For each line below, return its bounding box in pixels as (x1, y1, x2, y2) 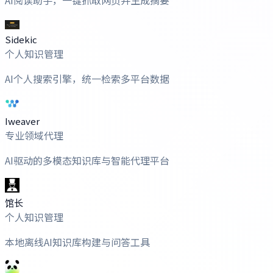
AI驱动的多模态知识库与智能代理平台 (5, 152, 169, 168)
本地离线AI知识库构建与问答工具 (5, 234, 150, 249)
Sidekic (5, 32, 37, 46)
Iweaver (5, 114, 40, 127)
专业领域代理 (5, 127, 63, 143)
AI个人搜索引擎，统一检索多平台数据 (5, 71, 169, 86)
